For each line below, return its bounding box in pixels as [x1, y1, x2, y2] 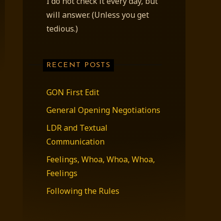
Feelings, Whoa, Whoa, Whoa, [46, 154, 155, 165]
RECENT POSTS [46, 61, 111, 69]
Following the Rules [46, 185, 119, 197]
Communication [46, 136, 105, 147]
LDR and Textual [46, 122, 108, 134]
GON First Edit [46, 87, 99, 98]
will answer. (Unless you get [46, 9, 149, 20]
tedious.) [46, 23, 78, 34]
